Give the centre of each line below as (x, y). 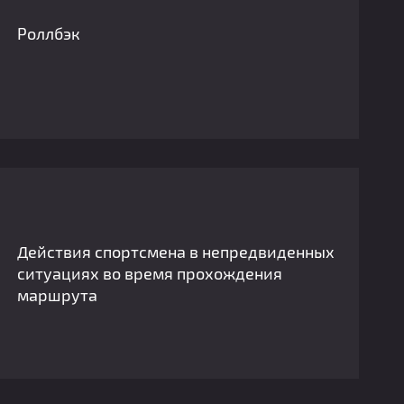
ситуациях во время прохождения (150, 273)
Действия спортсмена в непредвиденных (176, 252)
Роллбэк (49, 33)
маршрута (58, 295)
